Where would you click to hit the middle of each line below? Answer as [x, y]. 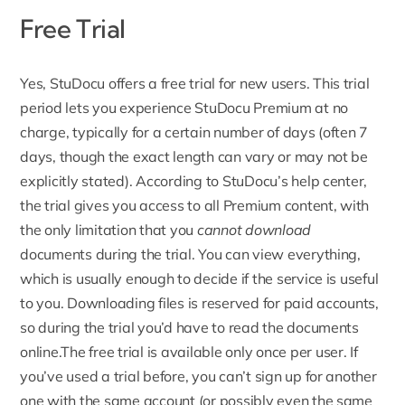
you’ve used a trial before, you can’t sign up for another [198, 376]
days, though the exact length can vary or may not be [194, 156]
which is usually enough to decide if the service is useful [199, 278]
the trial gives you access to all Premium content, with [195, 205]
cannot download [254, 229]
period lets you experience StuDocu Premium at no [184, 107]
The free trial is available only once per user [202, 351]
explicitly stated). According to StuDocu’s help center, [194, 180]
